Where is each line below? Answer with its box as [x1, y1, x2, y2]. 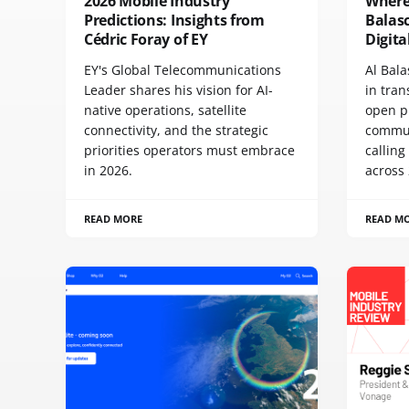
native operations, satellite [84, 101, 246, 120]
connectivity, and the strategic [84, 121, 268, 140]
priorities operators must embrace [84, 142, 295, 160]
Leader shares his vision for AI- [84, 81, 273, 100]
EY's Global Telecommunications [84, 61, 281, 79]
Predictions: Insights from [84, 10, 265, 31]
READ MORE [84, 212, 143, 226]
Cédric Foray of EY [84, 29, 208, 50]
